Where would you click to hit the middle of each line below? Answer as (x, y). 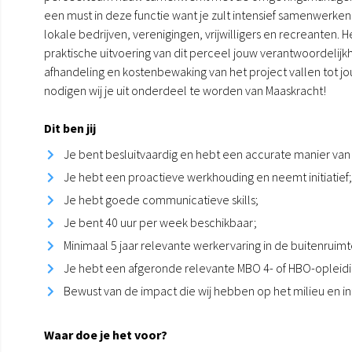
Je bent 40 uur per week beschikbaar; (160, 222)
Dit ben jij (70, 128)
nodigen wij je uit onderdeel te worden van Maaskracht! (185, 90)
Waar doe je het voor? (106, 334)
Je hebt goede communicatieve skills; (161, 199)
